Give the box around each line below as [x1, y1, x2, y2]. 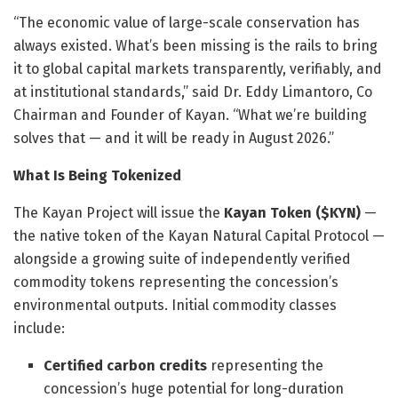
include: [13, 319, 65, 337]
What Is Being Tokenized [13, 166, 181, 184]
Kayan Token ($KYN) [224, 203, 361, 221]
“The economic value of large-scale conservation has [13, 13, 360, 31]
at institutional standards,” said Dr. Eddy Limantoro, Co [13, 83, 372, 100]
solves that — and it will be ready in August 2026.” [13, 129, 334, 147]
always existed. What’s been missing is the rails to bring [13, 36, 378, 54]
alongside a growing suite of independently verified [13, 250, 351, 267]
